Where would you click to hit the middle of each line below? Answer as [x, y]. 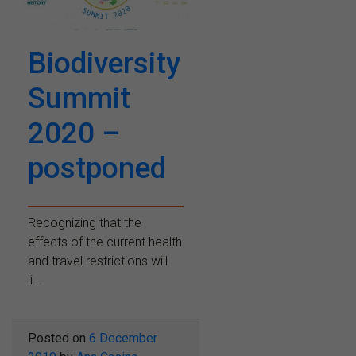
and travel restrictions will [98, 261]
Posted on [58, 338]
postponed [97, 168]
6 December [123, 338]
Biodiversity [104, 63]
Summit [79, 98]
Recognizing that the [85, 222]
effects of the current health [105, 242]
